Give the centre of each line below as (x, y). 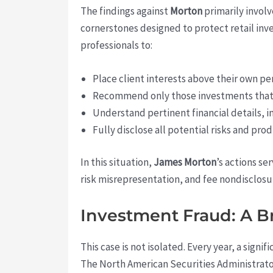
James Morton (185, 162)
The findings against (125, 11)
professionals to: (116, 45)
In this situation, (117, 162)
